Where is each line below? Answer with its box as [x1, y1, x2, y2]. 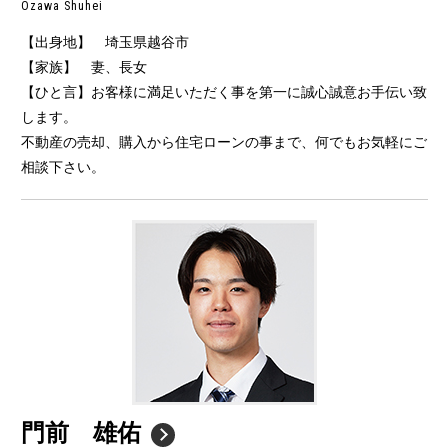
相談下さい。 [21, 159, 105, 176]
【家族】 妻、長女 [21, 59, 147, 76]
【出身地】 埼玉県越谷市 [21, 34, 189, 51]
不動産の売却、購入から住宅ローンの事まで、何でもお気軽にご [21, 134, 427, 151]
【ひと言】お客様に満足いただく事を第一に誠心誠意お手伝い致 [21, 84, 427, 101]
